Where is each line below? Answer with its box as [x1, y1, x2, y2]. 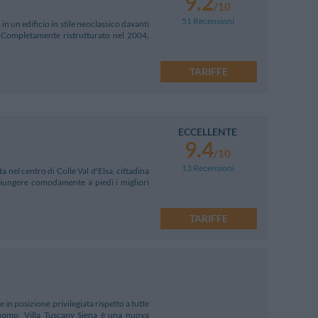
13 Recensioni [181, 162, 234, 173]
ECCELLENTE [178, 125, 237, 138]
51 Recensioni [181, 15, 234, 26]
